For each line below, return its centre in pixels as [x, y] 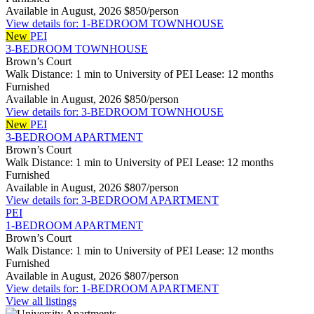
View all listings [41, 301]
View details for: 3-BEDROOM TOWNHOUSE [115, 112]
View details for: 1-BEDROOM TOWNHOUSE [115, 24]
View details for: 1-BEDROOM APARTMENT [112, 289]
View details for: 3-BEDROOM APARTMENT [112, 200]
